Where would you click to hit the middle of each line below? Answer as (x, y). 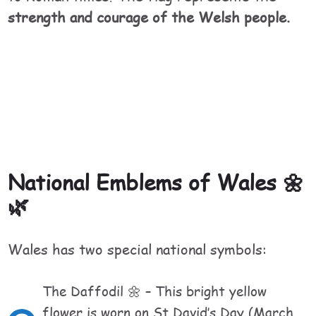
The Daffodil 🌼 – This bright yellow (155, 291)
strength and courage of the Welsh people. (149, 17)
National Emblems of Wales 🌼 (156, 182)
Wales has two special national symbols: (138, 249)
